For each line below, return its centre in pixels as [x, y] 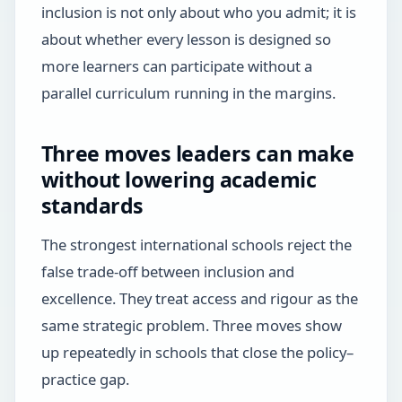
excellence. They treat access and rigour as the [199, 298]
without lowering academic [179, 180]
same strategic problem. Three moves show [191, 325]
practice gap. [85, 379]
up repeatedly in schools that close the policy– [197, 352]
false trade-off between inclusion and [167, 271]
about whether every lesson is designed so [186, 39]
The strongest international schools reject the [196, 244]
